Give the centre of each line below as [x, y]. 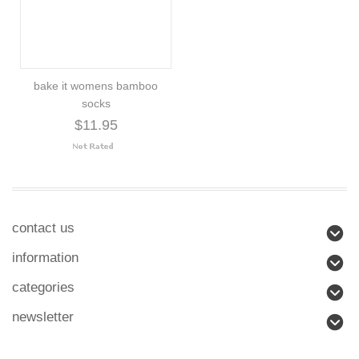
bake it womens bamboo [96, 85]
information [45, 257]
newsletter [43, 317]
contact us [43, 228]
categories [43, 287]
